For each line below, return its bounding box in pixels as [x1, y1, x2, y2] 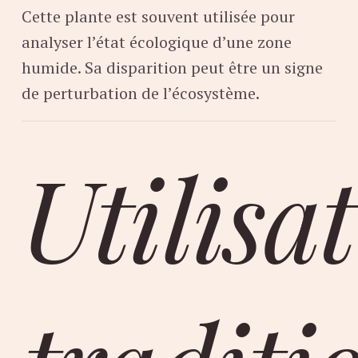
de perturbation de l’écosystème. [22, 82, 260, 105]
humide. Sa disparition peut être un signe [22, 57, 323, 79]
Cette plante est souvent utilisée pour [22, 6, 295, 28]
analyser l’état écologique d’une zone [22, 31, 292, 54]
